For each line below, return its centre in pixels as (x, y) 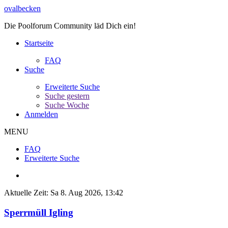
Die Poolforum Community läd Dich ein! (71, 26)
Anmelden (41, 114)
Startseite (39, 43)
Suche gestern (67, 96)
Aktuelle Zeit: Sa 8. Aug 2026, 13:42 (64, 193)
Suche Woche (67, 105)
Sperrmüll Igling (39, 212)
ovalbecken (22, 8)
